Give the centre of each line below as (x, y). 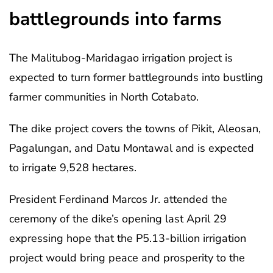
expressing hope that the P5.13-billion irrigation (128, 238)
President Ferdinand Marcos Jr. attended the (118, 199)
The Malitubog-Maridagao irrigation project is (121, 58)
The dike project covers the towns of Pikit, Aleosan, (135, 128)
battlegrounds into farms (115, 19)
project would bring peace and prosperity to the (127, 257)
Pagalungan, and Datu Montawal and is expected (132, 148)
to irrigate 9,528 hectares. (73, 167)
